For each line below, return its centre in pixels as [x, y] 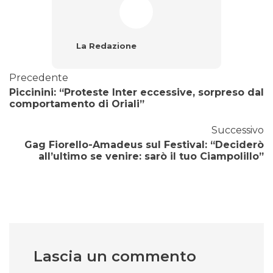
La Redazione [106, 46]
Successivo [238, 130]
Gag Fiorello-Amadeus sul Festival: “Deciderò [144, 145]
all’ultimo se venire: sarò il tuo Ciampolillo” [151, 157]
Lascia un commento [115, 257]
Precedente [39, 78]
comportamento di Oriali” [77, 104]
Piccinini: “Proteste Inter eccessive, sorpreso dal [136, 93]
